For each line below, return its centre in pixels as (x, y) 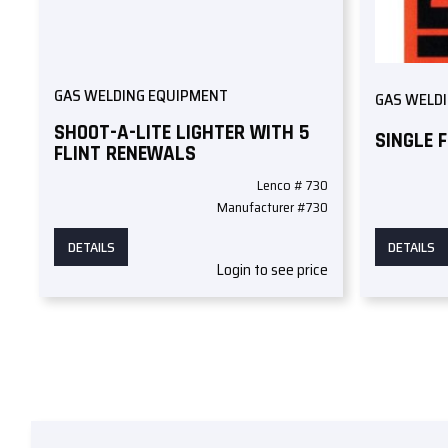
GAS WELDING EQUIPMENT (141, 96)
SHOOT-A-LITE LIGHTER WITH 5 (182, 132)
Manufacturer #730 (273, 207)
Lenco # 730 (293, 185)
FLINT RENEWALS (125, 153)
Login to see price (272, 270)
